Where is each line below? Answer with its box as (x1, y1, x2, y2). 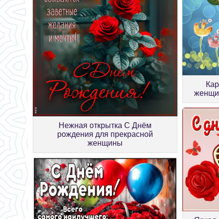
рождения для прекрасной (57, 130, 153, 138)
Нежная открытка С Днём (59, 121, 152, 130)
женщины (88, 138, 123, 147)
